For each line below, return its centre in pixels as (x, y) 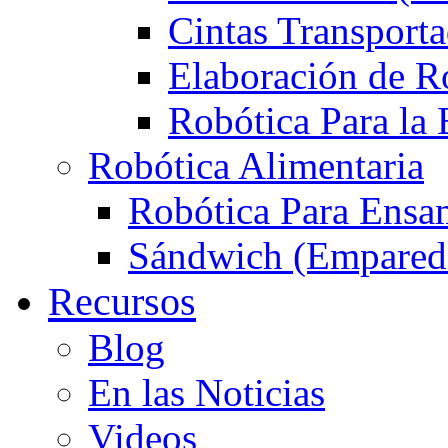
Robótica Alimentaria (256, 166)
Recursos (122, 302)
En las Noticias (206, 393)
